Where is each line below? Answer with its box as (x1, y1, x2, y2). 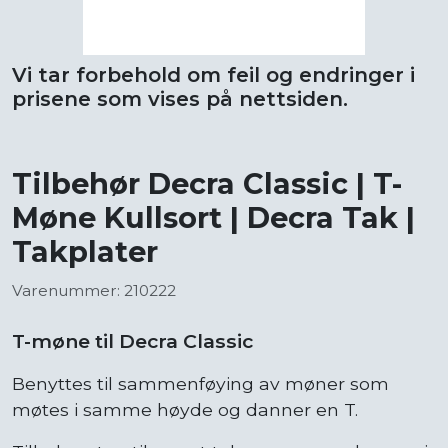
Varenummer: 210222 (12, 280, 176, 300)
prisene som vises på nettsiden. (12, 86, 348, 111)
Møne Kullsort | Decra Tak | (12, 199, 415, 235)
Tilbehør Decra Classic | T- (12, 165, 402, 201)
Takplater (12, 233, 158, 269)
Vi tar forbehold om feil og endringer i (12, 62, 415, 87)
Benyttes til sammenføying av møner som (12, 372, 389, 394)
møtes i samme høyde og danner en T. (12, 398, 358, 420)
